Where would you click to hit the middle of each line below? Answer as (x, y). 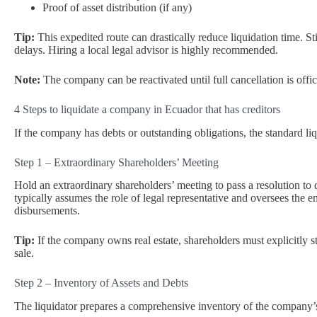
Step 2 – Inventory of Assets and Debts (101, 283)
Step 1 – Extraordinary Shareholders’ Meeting (116, 162)
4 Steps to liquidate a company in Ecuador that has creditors (147, 109)
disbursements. (47, 211)
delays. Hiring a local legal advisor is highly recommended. (146, 50)
